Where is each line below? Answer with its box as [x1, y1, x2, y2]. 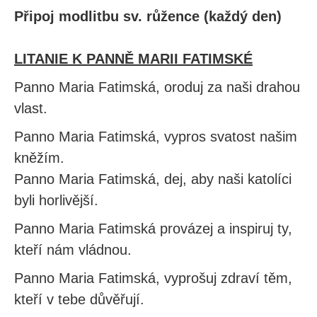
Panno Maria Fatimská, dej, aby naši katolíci [14, 171, 292, 187]
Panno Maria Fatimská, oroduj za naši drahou [14, 79, 300, 95]
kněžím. [14, 150, 64, 166]
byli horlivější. [14, 192, 98, 208]
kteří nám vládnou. [14, 242, 132, 258]
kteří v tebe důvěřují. [14, 292, 144, 307]
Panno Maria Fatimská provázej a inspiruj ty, [14, 221, 292, 236]
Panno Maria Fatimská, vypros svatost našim [14, 129, 297, 144]
